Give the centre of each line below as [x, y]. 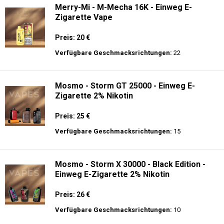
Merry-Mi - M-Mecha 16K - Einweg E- [123, 7]
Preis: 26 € [72, 194]
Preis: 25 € [72, 116]
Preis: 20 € [72, 37]
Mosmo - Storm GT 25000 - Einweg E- [125, 86]
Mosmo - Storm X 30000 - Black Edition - [130, 164]
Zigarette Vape [84, 17]
